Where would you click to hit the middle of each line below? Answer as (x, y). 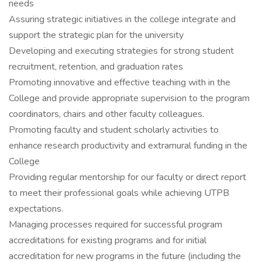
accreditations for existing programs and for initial (108, 240)
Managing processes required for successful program (116, 225)
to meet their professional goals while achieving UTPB (119, 193)
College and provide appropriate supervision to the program (129, 98)
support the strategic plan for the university (96, 35)
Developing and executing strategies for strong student (121, 51)
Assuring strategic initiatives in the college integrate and (122, 19)
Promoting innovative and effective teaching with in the (120, 82)
